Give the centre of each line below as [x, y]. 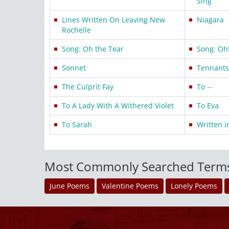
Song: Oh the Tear [93, 49]
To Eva [208, 106]
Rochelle [76, 30]
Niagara [210, 20]
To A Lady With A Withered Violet [118, 106]
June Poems [70, 186]
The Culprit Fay [88, 87]
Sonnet [74, 68]
